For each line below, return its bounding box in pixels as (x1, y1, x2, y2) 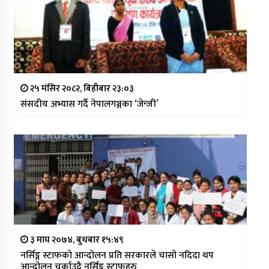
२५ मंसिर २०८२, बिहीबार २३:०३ (28, 80, 134, 96)
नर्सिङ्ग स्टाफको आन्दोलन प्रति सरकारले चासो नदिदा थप (20, 247, 214, 264)
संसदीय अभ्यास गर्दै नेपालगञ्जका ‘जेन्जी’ (20, 95, 159, 112)
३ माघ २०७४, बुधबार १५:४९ (28, 232, 124, 247)
